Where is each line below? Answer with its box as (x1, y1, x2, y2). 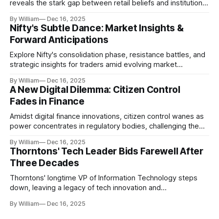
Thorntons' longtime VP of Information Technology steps (10, 173, 197, 182)
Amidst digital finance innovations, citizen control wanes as (10, 111, 204, 121)
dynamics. (10, 69, 44, 79)
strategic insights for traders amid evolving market (10, 60, 177, 69)
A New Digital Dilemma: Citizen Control (10, 84, 180, 95)
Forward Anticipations (10, 34, 109, 45)
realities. (10, 8, 38, 17)
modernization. (10, 193, 59, 202)
